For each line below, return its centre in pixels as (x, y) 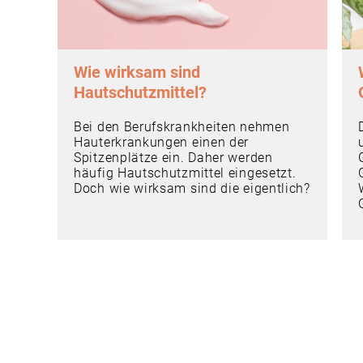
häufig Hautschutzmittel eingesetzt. (185, 173)
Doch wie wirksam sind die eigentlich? (192, 188)
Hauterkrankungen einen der (162, 142)
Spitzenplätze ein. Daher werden (173, 157)
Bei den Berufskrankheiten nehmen (182, 126)
